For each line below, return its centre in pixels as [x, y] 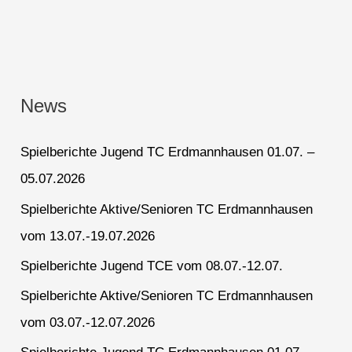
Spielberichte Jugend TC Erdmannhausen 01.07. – [168, 152]
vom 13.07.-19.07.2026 [88, 236]
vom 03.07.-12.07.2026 [88, 323]
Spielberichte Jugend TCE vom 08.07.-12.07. [152, 266]
